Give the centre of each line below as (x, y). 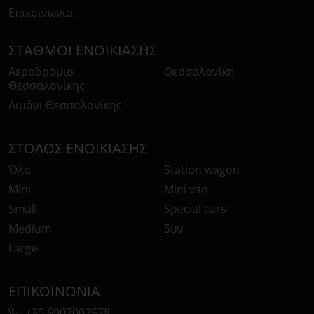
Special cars (195, 209)
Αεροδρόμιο (41, 72)
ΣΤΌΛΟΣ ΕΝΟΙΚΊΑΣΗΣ (78, 149)
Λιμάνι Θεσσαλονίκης (65, 105)
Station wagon (202, 170)
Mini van (186, 190)
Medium (30, 229)
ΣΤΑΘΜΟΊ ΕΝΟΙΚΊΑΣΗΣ (83, 50)
